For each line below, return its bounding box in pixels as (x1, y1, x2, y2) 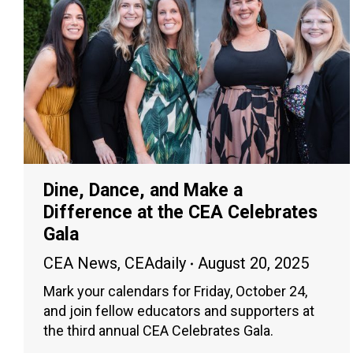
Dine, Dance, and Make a (43, 180, 243, 202)
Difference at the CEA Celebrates (43, 202, 318, 224)
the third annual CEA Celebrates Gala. (43, 322, 273, 340)
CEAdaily (124, 254, 186, 273)
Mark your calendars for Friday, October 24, (43, 283, 307, 300)
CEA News (43, 254, 117, 273)
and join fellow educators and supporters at (43, 303, 314, 320)
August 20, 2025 (198, 254, 309, 273)
